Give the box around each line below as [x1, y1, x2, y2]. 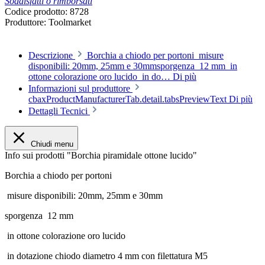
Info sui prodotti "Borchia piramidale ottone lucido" [5, 150, 197, 161]
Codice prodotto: [5, 7, 70, 17]
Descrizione [28, 50, 73, 61]
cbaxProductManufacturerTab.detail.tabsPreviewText [28, 94, 229, 105]
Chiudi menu [31, 140, 73, 149]
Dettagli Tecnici [28, 106, 90, 117]
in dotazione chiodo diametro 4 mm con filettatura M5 [7, 251, 210, 261]
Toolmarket [49, 17, 91, 28]
